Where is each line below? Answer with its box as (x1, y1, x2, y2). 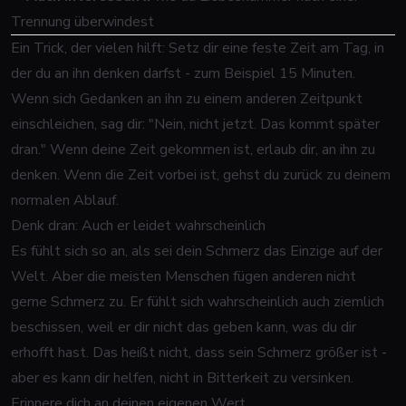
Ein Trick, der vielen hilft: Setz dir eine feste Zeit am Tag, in (11, 38, 384, 58)
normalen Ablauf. (11, 190, 119, 210)
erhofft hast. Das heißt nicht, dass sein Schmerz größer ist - (11, 343, 387, 362)
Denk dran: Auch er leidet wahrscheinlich (11, 216, 266, 236)
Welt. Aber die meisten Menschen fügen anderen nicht (11, 266, 356, 286)
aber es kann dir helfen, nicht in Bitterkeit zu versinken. (11, 368, 353, 388)
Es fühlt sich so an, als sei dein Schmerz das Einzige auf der (11, 241, 382, 261)
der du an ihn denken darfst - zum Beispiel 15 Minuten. (11, 63, 355, 83)
